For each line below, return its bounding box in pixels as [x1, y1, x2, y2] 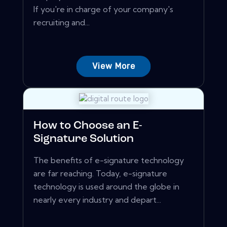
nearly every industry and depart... [33, 195, 161, 205]
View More [92, 61, 135, 71]
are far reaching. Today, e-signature [33, 168, 167, 179]
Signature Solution [33, 133, 134, 145]
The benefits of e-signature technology [33, 155, 184, 166]
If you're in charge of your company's [33, 4, 173, 15]
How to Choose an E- [33, 120, 142, 132]
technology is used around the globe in [33, 181, 179, 192]
